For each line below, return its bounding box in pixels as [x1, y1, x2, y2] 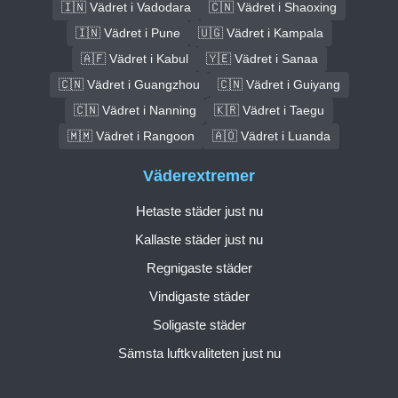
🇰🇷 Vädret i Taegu [214, 102, 324, 117]
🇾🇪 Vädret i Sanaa [205, 51, 318, 66]
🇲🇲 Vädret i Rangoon [68, 128, 195, 143]
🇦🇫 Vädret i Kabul [80, 51, 188, 66]
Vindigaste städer [148, 289, 250, 305]
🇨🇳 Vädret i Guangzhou [58, 76, 200, 92]
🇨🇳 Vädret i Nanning [74, 102, 196, 117]
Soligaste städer [152, 317, 246, 333]
